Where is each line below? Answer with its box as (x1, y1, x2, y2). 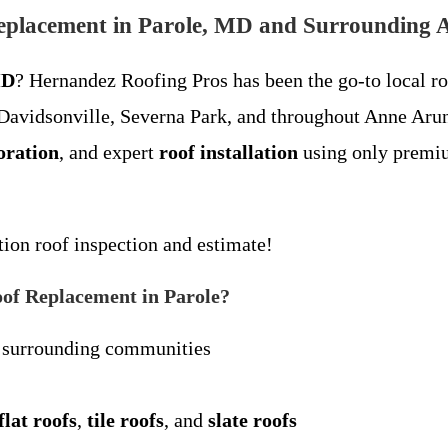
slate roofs (208, 409, 297, 431)
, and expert (59, 141, 159, 163)
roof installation (159, 141, 298, 163)
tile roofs (87, 409, 164, 431)
